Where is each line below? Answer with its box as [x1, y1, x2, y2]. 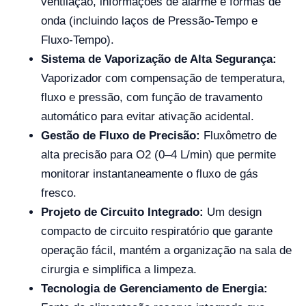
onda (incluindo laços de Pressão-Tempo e [41, 14, 258, 27]
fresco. [41, 186, 76, 199]
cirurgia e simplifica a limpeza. [41, 263, 197, 276]
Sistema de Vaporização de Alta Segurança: [41, 53, 277, 66]
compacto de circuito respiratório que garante [41, 225, 273, 238]
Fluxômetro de [200, 129, 277, 142]
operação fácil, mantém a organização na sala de [41, 244, 292, 257]
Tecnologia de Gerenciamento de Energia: [41, 282, 268, 295]
